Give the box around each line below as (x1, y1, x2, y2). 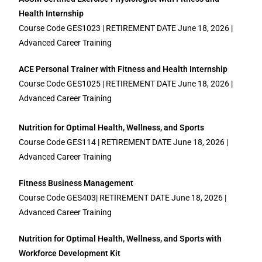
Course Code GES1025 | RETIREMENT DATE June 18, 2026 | (19, 79, 233, 88)
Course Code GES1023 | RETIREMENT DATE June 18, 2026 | (19, 23, 233, 33)
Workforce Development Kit (19, 249, 121, 258)
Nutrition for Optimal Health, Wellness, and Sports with (19, 234, 222, 243)
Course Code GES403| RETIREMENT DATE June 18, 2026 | (19, 193, 227, 202)
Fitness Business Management (19, 178, 134, 188)
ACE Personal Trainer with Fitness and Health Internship (19, 64, 228, 74)
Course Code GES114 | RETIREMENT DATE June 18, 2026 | (19, 137, 229, 147)
